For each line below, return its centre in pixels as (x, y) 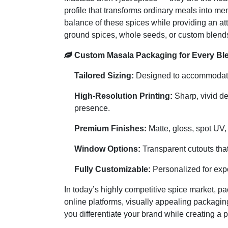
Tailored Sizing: (104, 75)
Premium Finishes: (110, 128)
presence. (92, 108)
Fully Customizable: (112, 169)
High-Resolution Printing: (123, 96)
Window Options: (107, 149)
